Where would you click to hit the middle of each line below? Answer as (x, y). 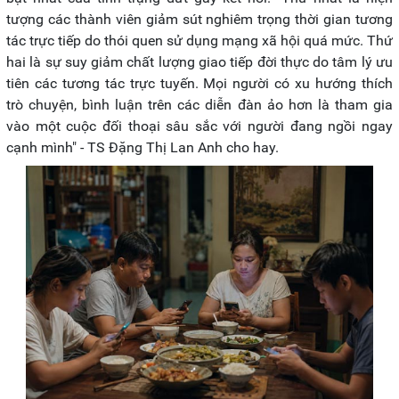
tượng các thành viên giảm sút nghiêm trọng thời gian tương (199, 19)
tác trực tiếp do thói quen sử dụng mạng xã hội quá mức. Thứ (199, 40)
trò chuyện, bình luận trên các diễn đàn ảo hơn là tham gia (199, 104)
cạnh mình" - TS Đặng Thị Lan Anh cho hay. (142, 147)
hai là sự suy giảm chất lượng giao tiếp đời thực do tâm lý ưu (199, 61)
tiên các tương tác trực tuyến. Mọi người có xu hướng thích (199, 83)
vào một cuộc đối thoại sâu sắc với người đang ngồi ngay (199, 126)
